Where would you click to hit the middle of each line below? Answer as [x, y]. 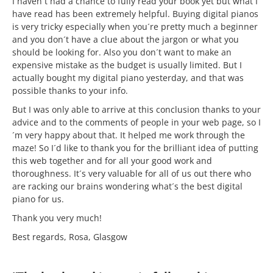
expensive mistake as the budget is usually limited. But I [127, 65]
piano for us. [38, 199]
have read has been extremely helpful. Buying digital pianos [135, 14]
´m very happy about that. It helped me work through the [129, 135]
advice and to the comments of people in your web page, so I [136, 122]
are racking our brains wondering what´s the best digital [127, 186]
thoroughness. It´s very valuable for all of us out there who [132, 173]
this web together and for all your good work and [112, 161]
